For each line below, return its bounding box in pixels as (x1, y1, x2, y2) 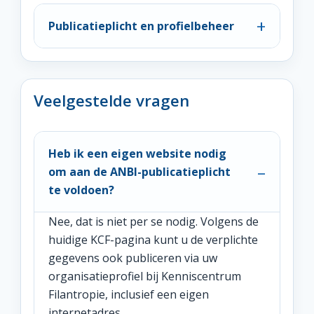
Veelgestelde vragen (34, 90, 189, 111)
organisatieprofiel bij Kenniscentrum (48, 268, 241, 284)
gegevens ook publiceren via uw (48, 250, 217, 266)
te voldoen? (48, 182, 114, 198)
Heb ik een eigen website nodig (48, 146, 226, 161)
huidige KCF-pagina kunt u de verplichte (48, 232, 258, 247)
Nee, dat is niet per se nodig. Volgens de (48, 214, 259, 229)
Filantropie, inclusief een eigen (48, 287, 209, 302)
